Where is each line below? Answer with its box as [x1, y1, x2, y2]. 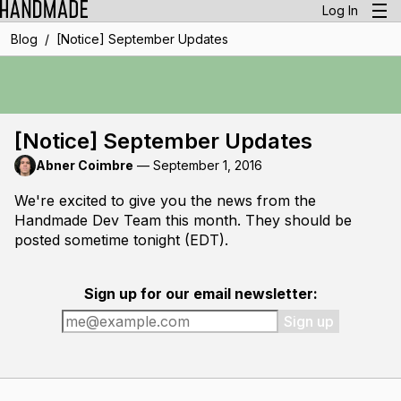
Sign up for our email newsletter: [83, 285, 318, 303]
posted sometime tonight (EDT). [14, 231, 228, 249]
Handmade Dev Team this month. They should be [14, 211, 352, 229]
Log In [322, 3, 358, 18]
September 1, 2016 [153, 158, 262, 173]
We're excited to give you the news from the [14, 192, 316, 209]
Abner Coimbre [36, 158, 133, 173]
